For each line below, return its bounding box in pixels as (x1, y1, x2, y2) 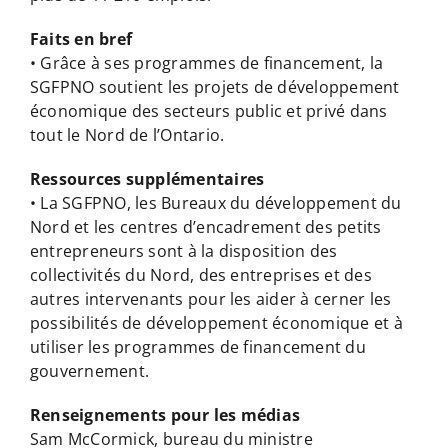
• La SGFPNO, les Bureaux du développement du (29, 191, 402, 214)
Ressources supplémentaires (29, 167, 265, 190)
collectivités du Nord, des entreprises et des (29, 263, 372, 286)
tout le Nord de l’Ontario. (29, 123, 225, 146)
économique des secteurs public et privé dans (29, 99, 388, 122)
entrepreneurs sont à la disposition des (29, 239, 338, 262)
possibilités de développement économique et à (29, 311, 403, 334)
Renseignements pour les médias (29, 403, 301, 426)
